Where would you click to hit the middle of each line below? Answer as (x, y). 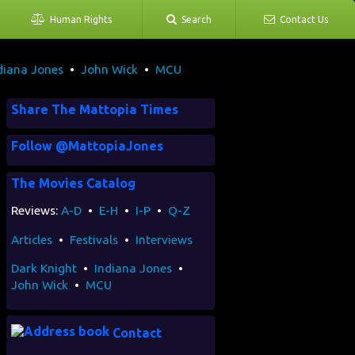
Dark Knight (44, 268)
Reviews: (36, 211)
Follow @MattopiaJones (87, 146)
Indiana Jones (133, 268)
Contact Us (301, 19)
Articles (31, 239)
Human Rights (78, 19)
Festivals (94, 239)
